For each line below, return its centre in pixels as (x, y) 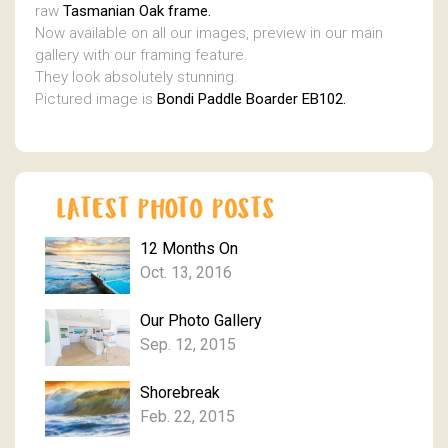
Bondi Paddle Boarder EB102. (251, 98)
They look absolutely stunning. (136, 76)
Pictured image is (96, 98)
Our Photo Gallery (201, 320)
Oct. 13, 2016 (186, 273)
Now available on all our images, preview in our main (209, 32)
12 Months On (189, 249)
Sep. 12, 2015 (188, 344)
